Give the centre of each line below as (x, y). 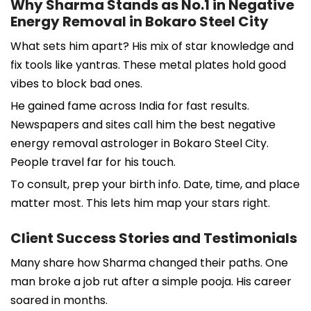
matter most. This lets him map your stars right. (140, 203)
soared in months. (59, 300)
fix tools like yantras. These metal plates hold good (148, 65)
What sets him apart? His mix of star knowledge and (152, 46)
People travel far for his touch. (93, 162)
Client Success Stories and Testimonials (154, 238)
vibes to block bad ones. (76, 83)
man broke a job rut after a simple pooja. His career (151, 281)
